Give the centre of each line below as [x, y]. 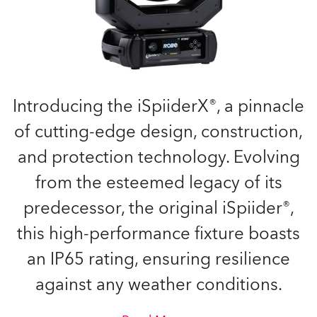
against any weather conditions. [158, 285]
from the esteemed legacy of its [158, 183]
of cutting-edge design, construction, [158, 132]
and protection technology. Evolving [158, 157]
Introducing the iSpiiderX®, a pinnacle [158, 106]
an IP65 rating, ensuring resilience [158, 259]
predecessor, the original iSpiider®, [158, 208]
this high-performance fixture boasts [158, 234]
